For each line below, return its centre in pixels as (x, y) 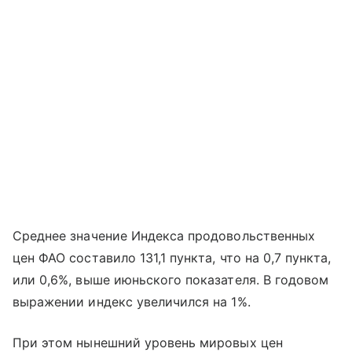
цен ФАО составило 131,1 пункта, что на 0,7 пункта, (172, 258)
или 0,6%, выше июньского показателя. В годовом (171, 280)
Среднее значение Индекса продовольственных (164, 236)
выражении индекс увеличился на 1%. (132, 302)
